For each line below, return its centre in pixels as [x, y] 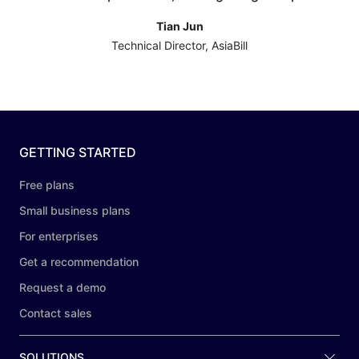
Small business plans [75, 211]
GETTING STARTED [78, 153]
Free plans [47, 185]
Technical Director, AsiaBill [179, 46]
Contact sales [56, 313]
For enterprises [59, 236]
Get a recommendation [79, 262]
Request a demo [63, 288]
